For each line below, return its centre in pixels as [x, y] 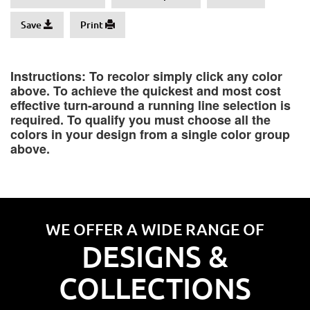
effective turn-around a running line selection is [151, 105]
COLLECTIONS [155, 288]
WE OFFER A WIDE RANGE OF [155, 229]
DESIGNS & [155, 256]
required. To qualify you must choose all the [140, 120]
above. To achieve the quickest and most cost [146, 91]
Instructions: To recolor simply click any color [146, 76]
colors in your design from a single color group [150, 134]
